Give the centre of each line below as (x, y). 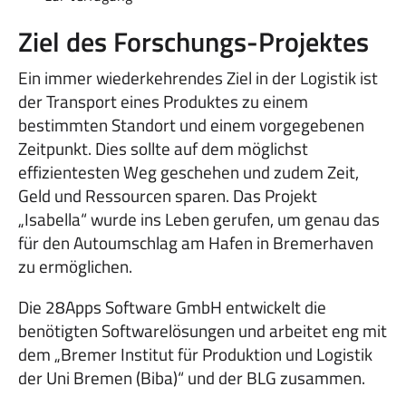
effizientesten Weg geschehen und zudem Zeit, (188, 172)
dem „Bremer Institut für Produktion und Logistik (195, 354)
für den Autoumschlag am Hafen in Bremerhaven (196, 242)
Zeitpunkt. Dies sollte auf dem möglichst (163, 148)
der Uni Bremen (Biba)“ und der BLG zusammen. (192, 377)
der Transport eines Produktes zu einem (163, 101)
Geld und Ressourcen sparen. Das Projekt (168, 195)
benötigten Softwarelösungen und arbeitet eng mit (203, 330)
